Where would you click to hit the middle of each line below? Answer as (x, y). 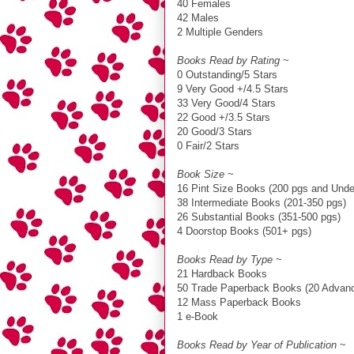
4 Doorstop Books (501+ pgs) (244, 231)
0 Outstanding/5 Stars (227, 74)
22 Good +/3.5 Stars (224, 117)
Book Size (201, 174)
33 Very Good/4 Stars (226, 103)
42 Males (198, 17)
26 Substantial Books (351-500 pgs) (259, 217)
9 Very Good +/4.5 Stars (233, 88)
